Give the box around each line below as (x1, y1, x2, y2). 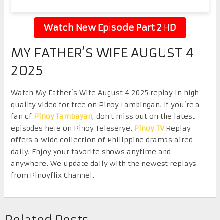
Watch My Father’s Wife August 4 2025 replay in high (10, 88, 199, 97)
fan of (10, 111, 34, 121)
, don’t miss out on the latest (92, 111, 195, 121)
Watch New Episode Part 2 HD (43, 22, 176, 33)
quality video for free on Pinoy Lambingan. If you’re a (10, 100, 200, 109)
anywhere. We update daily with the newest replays (10, 159, 196, 168)
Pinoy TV (134, 123, 164, 133)
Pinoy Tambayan (33, 111, 92, 121)
